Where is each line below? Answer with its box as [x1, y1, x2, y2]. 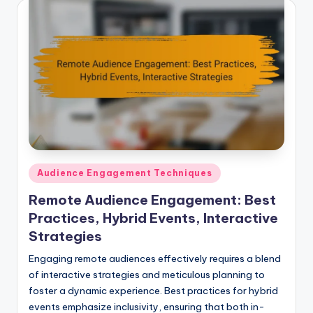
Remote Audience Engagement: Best [29, 191, 276, 208]
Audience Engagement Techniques [37, 168, 212, 179]
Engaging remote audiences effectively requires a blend [29, 252, 281, 265]
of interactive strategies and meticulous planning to [29, 268, 265, 281]
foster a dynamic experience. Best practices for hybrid [29, 284, 278, 297]
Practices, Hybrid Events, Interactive [29, 209, 278, 226]
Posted [28, 165, 60, 177]
